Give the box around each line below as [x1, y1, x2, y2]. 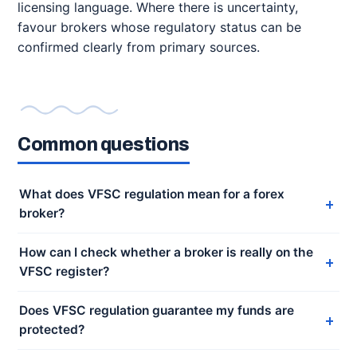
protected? [19, 322, 84, 337]
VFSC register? [19, 264, 109, 279]
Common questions [18, 135, 190, 155]
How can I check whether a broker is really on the [19, 245, 313, 260]
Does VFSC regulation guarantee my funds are [19, 303, 294, 318]
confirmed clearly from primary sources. [18, 39, 260, 55]
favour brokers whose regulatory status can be [18, 19, 301, 35]
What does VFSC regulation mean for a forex [19, 186, 284, 202]
